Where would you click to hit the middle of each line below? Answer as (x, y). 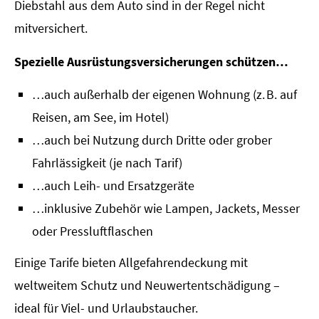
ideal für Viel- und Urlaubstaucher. (106, 308)
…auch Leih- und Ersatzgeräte (113, 186)
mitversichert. (51, 28)
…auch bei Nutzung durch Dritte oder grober (152, 140)
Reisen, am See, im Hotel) (100, 117)
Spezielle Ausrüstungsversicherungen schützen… (151, 61)
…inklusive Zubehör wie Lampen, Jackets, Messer (166, 209)
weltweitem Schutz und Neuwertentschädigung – (147, 286)
